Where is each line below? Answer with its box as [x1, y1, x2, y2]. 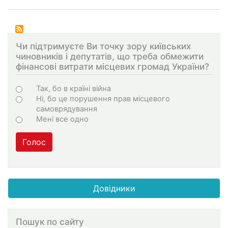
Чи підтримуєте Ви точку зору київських [16, 41, 191, 52]
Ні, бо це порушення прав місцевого [36, 94, 170, 103]
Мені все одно [36, 114, 89, 124]
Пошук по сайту [16, 216, 84, 227]
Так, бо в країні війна [36, 83, 111, 93]
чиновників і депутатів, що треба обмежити [16, 51, 204, 62]
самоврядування [36, 104, 97, 113]
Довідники [93, 183, 135, 193]
